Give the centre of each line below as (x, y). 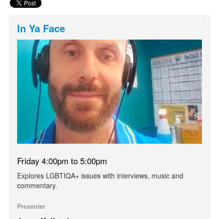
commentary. (37, 185)
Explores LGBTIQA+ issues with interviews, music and (100, 175)
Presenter (31, 206)
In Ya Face (41, 28)
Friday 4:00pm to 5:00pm (62, 161)
